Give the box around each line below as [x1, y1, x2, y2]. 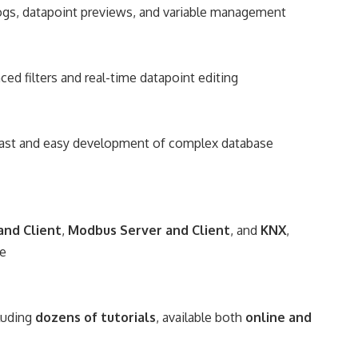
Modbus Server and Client [68, 222, 230, 238]
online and [245, 309, 312, 325]
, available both [156, 309, 245, 325]
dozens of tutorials [35, 309, 156, 325]
